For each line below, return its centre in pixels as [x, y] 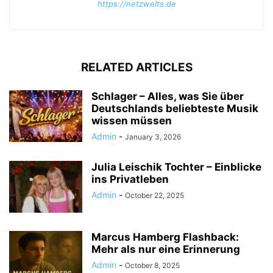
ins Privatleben [130, 179]
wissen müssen [132, 121]
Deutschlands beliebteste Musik [175, 108]
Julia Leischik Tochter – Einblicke [176, 167]
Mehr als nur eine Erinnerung [166, 249]
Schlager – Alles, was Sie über [168, 96]
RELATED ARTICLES [136, 67]
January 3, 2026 [153, 137]
